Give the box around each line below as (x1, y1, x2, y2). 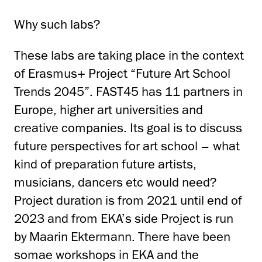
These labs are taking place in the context (14, 47, 244, 63)
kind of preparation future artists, (14, 156, 196, 172)
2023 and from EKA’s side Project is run (14, 210, 233, 226)
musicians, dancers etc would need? (14, 174, 216, 190)
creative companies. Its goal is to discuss (14, 119, 242, 136)
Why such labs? (14, 16, 100, 32)
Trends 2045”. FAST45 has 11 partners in (14, 83, 243, 99)
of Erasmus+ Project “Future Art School (14, 65, 230, 81)
